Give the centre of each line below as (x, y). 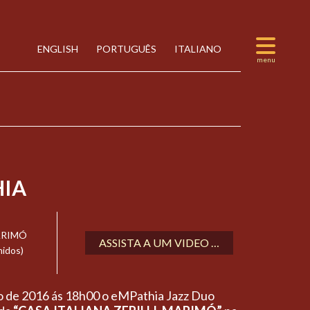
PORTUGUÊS (125, 49)
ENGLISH (57, 49)
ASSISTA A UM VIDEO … (159, 243)
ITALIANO (197, 49)
